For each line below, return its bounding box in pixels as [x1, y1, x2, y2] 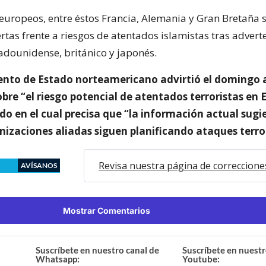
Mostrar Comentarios [62, 205, 150, 216]
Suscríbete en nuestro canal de [36, 244, 160, 255]
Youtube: [182, 253, 220, 264]
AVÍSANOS [21, 160, 57, 170]
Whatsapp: [36, 253, 80, 264]
